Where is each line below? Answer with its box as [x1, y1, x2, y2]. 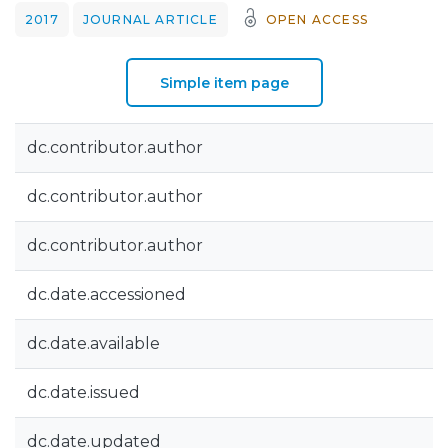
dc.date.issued [27, 383, 140, 402]
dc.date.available [27, 334, 160, 353]
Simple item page [159, 73, 289, 92]
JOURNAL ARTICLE [82, 12, 218, 27]
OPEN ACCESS [265, 12, 369, 27]
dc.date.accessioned [27, 285, 186, 304]
